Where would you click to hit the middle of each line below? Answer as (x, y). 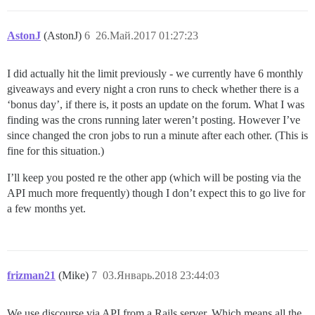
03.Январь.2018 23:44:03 (161, 276)
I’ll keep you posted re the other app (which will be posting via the (154, 178)
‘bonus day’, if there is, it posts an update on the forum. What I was (156, 105)
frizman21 (31, 276)
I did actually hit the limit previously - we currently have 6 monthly (155, 74)
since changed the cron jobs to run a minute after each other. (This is (157, 136)
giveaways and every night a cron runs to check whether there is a (153, 89)
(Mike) (75, 276)
